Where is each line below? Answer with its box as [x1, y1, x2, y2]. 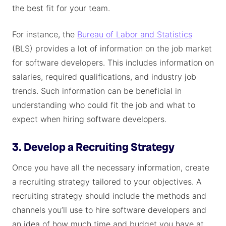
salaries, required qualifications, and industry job [12, 72, 196, 82]
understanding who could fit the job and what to [12, 100, 195, 110]
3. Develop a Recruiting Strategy [12, 140, 175, 154]
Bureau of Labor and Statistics [77, 29, 192, 39]
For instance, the [12, 29, 77, 39]
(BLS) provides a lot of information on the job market [12, 43, 212, 53]
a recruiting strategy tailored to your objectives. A [12, 177, 202, 187]
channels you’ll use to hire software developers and [12, 205, 206, 215]
